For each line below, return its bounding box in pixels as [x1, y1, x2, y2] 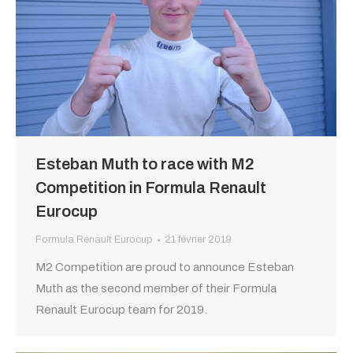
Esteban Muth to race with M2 [35, 155, 255, 173]
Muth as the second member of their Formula [35, 282, 277, 295]
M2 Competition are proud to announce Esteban [35, 261, 294, 274]
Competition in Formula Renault [35, 179, 266, 197]
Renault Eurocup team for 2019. [35, 303, 207, 317]
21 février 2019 [165, 234, 232, 246]
